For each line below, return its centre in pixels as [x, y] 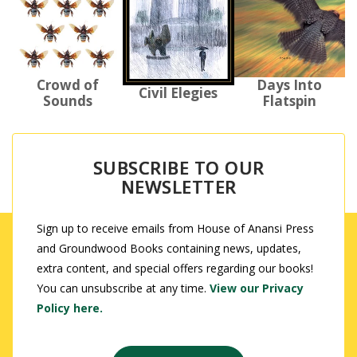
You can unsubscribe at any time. [123, 288]
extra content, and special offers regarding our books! [175, 268]
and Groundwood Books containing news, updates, [169, 248]
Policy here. [70, 308]
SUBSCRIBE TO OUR [178, 167]
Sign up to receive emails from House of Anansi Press [175, 228]
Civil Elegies [178, 93]
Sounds [67, 101]
